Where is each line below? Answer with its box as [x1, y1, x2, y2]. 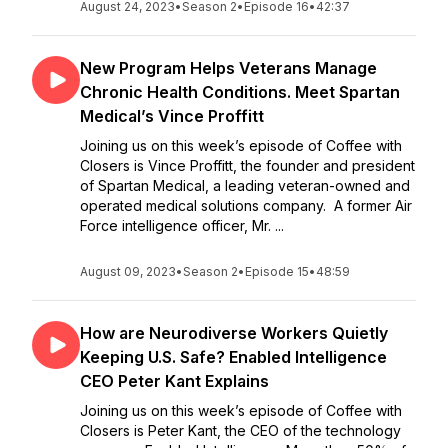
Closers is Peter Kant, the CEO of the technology [80, 422, 401, 439]
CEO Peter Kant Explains [80, 371, 269, 391]
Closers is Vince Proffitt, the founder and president [80, 157, 415, 174]
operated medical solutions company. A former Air [80, 197, 412, 214]
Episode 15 [245, 264, 309, 279]
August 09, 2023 [80, 264, 176, 279]
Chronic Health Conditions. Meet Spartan [80, 82, 400, 102]
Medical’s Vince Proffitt [80, 106, 264, 126]
